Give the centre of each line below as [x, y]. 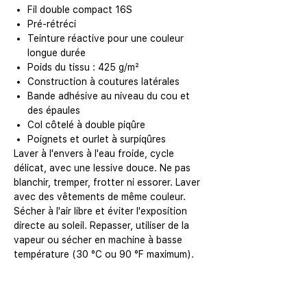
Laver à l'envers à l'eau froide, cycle [94, 154]
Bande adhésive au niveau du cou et [109, 96]
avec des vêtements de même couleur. [100, 197]
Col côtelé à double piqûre [86, 125]
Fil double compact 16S [80, 10]
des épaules [54, 111]
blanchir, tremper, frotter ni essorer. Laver [107, 183]
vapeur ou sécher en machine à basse [98, 240]
